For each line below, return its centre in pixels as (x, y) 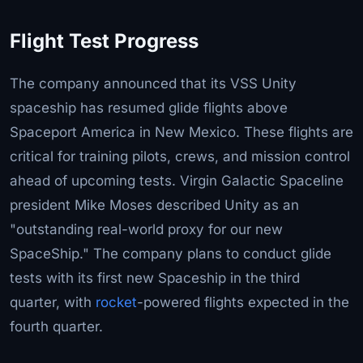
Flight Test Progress (104, 41)
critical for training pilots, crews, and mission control (180, 156)
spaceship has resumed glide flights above (149, 107)
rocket (116, 302)
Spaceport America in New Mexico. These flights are (181, 132)
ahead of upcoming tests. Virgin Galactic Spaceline (177, 180)
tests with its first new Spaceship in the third (155, 278)
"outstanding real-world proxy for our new (146, 229)
